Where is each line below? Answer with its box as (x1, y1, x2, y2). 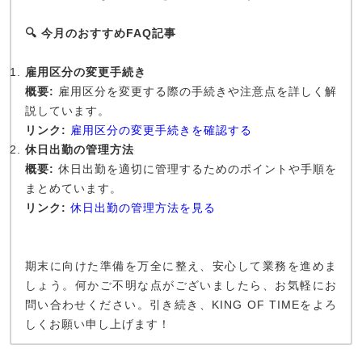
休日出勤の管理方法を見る (69, 201, 216, 214)
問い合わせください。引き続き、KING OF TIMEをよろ (24, 298, 338, 311)
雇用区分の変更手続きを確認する (69, 124, 252, 137)
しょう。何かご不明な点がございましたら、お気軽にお (24, 279, 338, 292)
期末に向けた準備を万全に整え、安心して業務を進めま (24, 259, 338, 272)
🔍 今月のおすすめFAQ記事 (24, 27, 176, 40)
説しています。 (24, 104, 110, 117)
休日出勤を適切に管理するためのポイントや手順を (53, 162, 338, 175)
